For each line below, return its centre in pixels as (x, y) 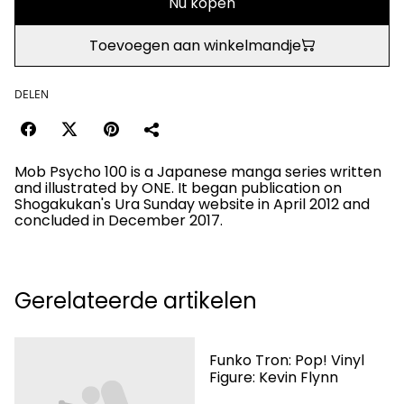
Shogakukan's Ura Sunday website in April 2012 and (192, 204)
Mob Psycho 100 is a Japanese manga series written (198, 171)
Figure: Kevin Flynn (274, 377)
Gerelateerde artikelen (136, 300)
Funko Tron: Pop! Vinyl (287, 360)
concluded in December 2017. (119, 220)
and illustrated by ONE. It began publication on (178, 188)
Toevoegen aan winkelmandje (195, 45)
